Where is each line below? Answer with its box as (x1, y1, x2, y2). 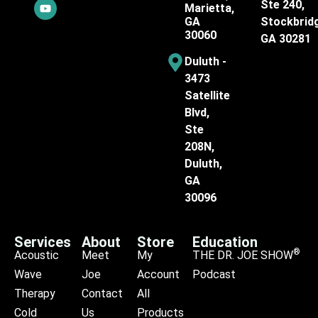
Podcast (192, 267, 236, 281)
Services (14, 233, 71, 251)
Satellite (185, 88, 230, 102)
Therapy (14, 286, 55, 300)
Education (192, 233, 258, 251)
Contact (81, 286, 123, 300)
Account (136, 267, 180, 281)
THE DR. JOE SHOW (192, 248, 293, 262)
